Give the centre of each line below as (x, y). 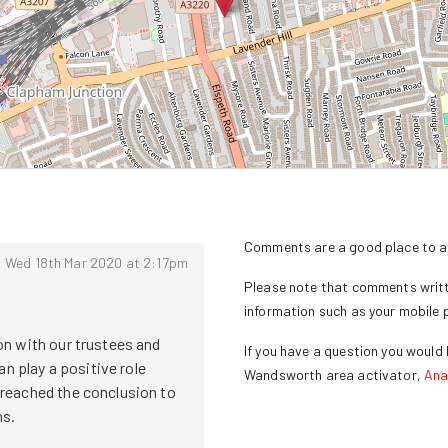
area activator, (371, 374)
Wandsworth (283, 374)
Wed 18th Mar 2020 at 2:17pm (96, 262)
